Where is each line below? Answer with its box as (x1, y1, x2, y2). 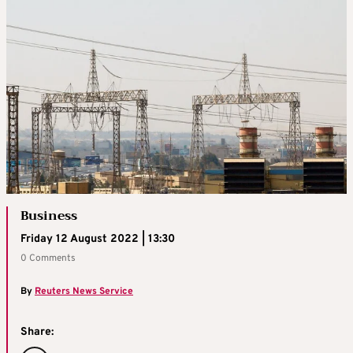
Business (20, 204, 77, 227)
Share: (20, 325, 54, 339)
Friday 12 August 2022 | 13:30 (20, 232, 175, 246)
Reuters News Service (35, 284, 133, 298)
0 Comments (20, 251, 76, 265)
